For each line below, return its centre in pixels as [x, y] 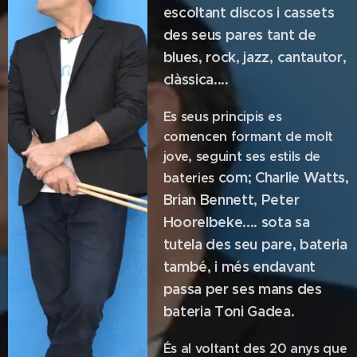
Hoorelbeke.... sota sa [236, 222]
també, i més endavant [239, 267]
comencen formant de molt [248, 137]
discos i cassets [282, 12]
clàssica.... [196, 79]
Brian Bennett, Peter [231, 200]
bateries [190, 178]
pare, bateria [304, 244]
